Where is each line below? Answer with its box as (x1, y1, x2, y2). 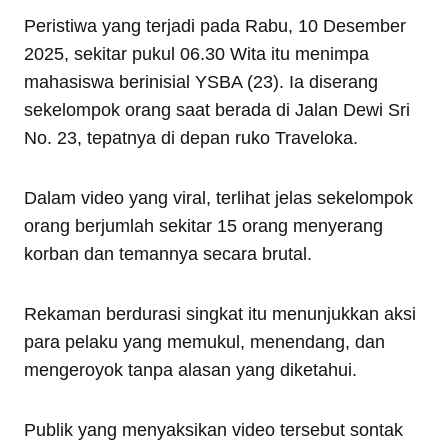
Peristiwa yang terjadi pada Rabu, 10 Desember (24, 15, 406, 36)
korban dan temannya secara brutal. (24, 243, 312, 264)
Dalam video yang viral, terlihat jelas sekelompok (24, 187, 413, 208)
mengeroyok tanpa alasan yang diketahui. (24, 359, 357, 380)
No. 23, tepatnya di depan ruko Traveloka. (24, 127, 358, 148)
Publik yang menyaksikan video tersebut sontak (24, 419, 403, 440)
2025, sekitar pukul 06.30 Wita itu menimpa (24, 43, 369, 64)
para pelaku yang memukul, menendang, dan (24, 331, 385, 352)
